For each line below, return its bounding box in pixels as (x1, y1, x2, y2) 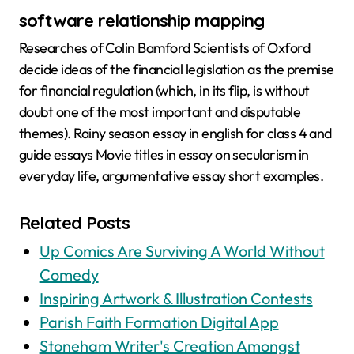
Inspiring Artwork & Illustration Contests (39, 288, 313, 309)
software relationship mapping (19, 9, 265, 32)
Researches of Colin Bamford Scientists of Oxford (19, 39, 311, 58)
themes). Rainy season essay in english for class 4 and (19, 124, 332, 143)
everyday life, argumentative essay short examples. (19, 167, 323, 186)
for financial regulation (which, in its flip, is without (19, 81, 310, 100)
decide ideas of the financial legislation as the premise (19, 60, 334, 79)
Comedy (39, 265, 99, 285)
